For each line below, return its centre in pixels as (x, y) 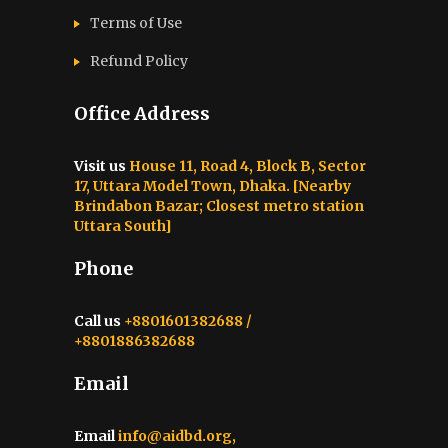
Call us (97, 320)
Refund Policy (139, 60)
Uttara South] (123, 225)
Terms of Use (136, 22)
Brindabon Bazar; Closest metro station (219, 205)
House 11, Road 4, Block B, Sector (246, 165)
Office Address (142, 113)
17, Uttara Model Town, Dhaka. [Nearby (212, 185)
